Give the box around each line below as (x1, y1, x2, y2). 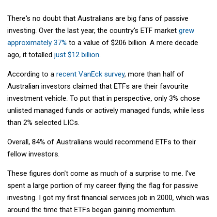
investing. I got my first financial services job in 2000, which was (7, 193, 209, 202)
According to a (7, 69, 56, 78)
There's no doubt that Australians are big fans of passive (7, 14, 188, 23)
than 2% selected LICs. (7, 118, 79, 127)
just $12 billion (54, 50, 99, 59)
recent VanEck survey (56, 69, 124, 78)
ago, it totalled (7, 50, 54, 59)
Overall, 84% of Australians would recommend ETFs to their (7, 137, 196, 146)
